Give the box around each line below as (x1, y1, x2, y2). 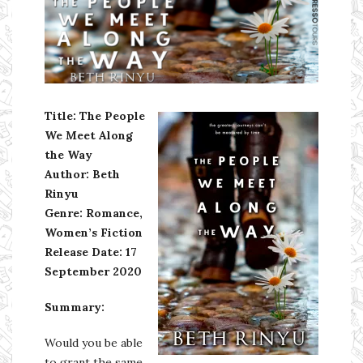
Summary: (45, 299, 105, 314)
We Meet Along (45, 127, 133, 143)
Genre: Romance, (45, 205, 143, 220)
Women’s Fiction (45, 224, 143, 240)
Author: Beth (45, 166, 120, 181)
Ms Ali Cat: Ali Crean (78, 66, 186, 79)
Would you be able (45, 335, 143, 350)
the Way (45, 147, 92, 162)
